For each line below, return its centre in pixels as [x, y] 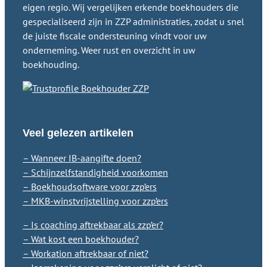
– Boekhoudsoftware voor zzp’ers [90, 186]
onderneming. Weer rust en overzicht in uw [109, 50]
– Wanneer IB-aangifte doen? [82, 158]
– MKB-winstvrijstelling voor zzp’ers [95, 201]
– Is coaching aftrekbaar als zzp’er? [93, 224]
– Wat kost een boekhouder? [81, 239]
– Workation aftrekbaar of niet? [86, 253]
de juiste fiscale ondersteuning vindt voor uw [115, 35]
